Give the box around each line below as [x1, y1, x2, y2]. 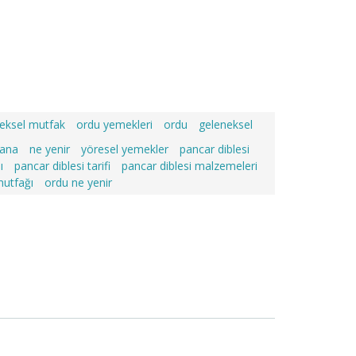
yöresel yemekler [81, 141, 168, 157]
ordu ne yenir [44, 175, 112, 190]
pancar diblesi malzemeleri [122, 158, 257, 173]
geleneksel [199, 117, 253, 132]
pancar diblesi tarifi [14, 158, 110, 173]
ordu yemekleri [76, 117, 153, 132]
